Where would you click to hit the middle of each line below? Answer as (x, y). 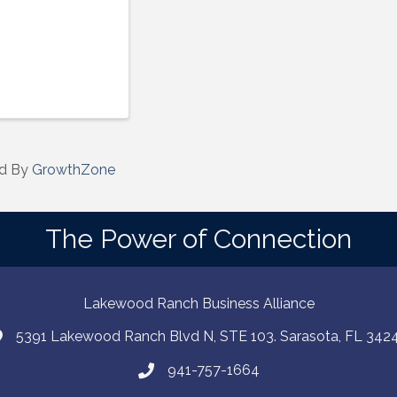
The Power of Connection (198, 239)
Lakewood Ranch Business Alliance (199, 304)
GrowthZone (73, 170)
